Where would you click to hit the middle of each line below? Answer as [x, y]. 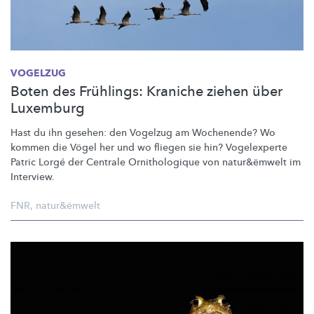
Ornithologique [164, 162]
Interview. [33, 177]
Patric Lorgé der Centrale [69, 162]
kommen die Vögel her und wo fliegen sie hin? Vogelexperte [149, 147]
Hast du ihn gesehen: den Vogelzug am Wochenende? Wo [143, 132]
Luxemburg [48, 108]
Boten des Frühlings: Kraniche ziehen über [146, 91]
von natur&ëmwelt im [250, 162]
